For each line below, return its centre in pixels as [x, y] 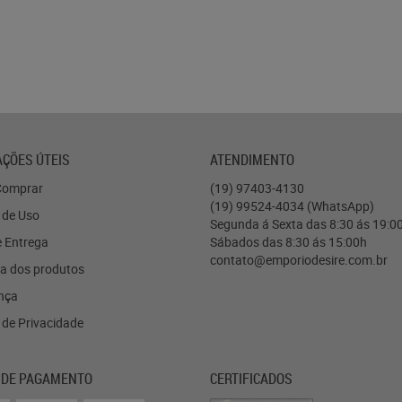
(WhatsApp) [341, 206]
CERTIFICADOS [251, 379]
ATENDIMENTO [252, 160]
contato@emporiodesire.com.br [299, 260]
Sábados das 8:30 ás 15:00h [288, 242]
